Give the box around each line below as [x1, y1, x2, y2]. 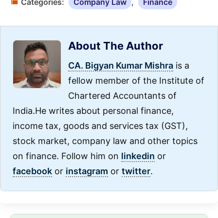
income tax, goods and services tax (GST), [13, 120, 188, 131]
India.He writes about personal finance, [13, 105, 174, 116]
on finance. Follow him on [13, 150, 121, 161]
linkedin [121, 150, 155, 161]
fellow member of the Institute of [68, 75, 204, 86]
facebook [13, 165, 52, 176]
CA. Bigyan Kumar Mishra [68, 60, 173, 71]
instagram [66, 165, 108, 176]
